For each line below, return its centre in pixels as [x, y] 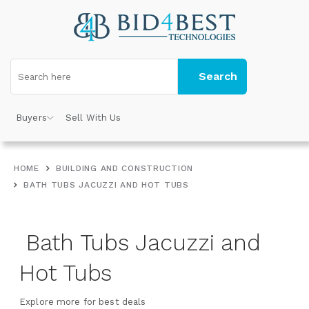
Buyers [31, 118]
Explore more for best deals [83, 302]
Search [218, 76]
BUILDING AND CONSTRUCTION [125, 168]
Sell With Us [93, 118]
